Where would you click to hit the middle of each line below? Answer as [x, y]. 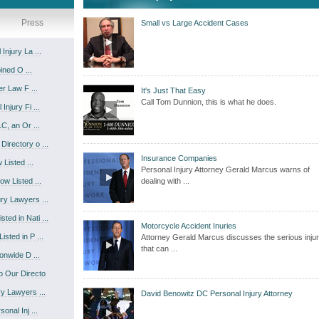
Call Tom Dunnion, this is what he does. [209, 102]
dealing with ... [165, 181]
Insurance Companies [179, 158]
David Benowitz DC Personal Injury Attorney [217, 293]
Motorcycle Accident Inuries [189, 226]
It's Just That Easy [173, 90]
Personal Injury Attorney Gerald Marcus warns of [225, 169]
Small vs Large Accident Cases [195, 23]
